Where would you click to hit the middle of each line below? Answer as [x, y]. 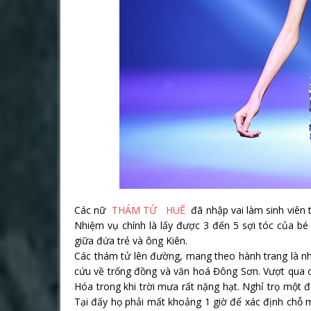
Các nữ [93, 210]
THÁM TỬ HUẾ [148, 210]
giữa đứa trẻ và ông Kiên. [131, 241]
